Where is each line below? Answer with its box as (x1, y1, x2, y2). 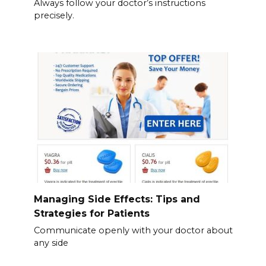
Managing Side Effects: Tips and (33, 194, 200, 205)
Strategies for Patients (33, 208, 150, 220)
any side (33, 237, 68, 249)
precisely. (33, 9, 74, 21)
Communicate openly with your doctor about (33, 225, 233, 236)
